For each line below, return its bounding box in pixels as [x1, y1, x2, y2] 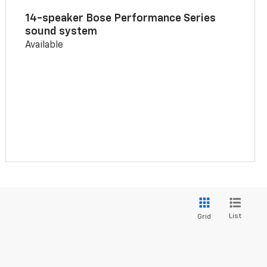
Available [25, 40, 64, 50]
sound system [25, 26, 98, 37]
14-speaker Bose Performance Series [25, 13, 216, 24]
